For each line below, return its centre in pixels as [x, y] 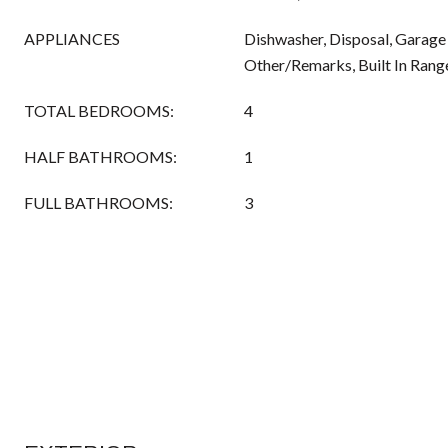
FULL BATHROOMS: [98, 202]
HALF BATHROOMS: [100, 156]
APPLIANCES [72, 38]
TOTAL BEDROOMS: [99, 110]
